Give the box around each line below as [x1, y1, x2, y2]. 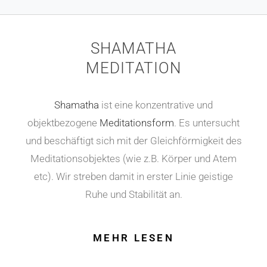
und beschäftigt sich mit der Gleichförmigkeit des [25, 135, 242, 147]
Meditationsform [100, 117, 174, 129]
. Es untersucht [174, 117, 240, 129]
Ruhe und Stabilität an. [85, 188, 182, 201]
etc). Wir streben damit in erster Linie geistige [34, 170, 233, 183]
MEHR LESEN [93, 232, 174, 244]
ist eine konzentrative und [99, 99, 213, 111]
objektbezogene [27, 117, 100, 129]
